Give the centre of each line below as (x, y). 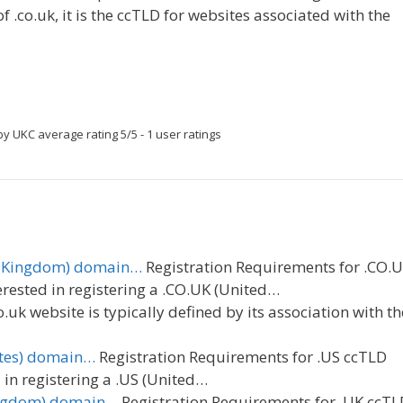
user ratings (187, 134)
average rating (78, 134)
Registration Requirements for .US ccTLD (241, 357)
